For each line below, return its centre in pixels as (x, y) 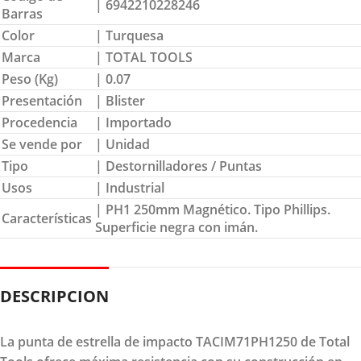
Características (47, 218)
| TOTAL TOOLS (144, 57)
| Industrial (130, 187)
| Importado (133, 122)
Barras (22, 13)
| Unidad (122, 144)
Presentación (42, 100)
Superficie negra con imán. (176, 227)
